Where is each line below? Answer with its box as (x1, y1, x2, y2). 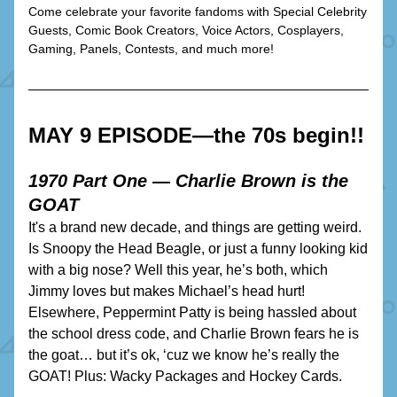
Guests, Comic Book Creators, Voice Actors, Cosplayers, (28, 23, 344, 37)
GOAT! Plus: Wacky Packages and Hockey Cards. (28, 369, 342, 384)
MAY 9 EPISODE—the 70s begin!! (28, 123, 364, 147)
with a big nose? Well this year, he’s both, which (28, 262, 328, 277)
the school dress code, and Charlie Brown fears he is (28, 326, 359, 341)
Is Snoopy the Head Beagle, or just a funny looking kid (28, 241, 368, 256)
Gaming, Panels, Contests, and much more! (28, 42, 274, 56)
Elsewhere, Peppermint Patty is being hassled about (28, 305, 356, 320)
